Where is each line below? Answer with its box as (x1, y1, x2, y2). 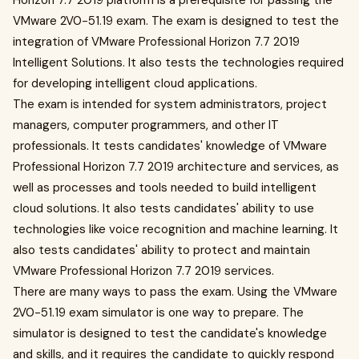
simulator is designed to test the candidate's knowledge (13, 325, 327, 341)
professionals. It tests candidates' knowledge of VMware (13, 138, 327, 154)
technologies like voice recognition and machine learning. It (13, 221, 338, 237)
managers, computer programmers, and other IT (13, 117, 279, 133)
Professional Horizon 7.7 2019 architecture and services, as (13, 159, 339, 175)
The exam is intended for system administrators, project (13, 96, 327, 112)
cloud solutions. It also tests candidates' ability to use (13, 200, 314, 216)
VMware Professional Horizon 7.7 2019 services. (13, 263, 274, 279)
